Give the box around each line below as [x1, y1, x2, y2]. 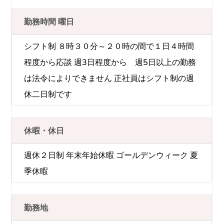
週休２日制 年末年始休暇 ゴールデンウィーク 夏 [24, 149, 198, 160]
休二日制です [24, 88, 72, 99]
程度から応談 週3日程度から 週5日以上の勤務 [24, 56, 196, 67]
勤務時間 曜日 [24, 16, 74, 26]
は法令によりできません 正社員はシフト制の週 [24, 72, 194, 83]
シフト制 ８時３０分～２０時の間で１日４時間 [24, 40, 194, 51]
